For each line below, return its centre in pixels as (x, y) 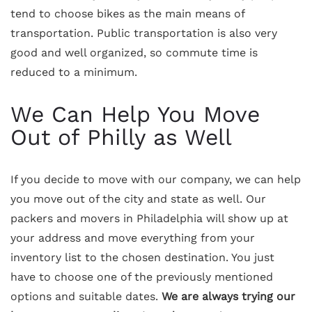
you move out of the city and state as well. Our (138, 199)
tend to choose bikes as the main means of (127, 14)
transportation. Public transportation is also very (144, 33)
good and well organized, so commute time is (134, 53)
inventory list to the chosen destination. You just (142, 257)
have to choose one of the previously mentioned (142, 277)
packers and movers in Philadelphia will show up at (149, 218)
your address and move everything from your (133, 238)
